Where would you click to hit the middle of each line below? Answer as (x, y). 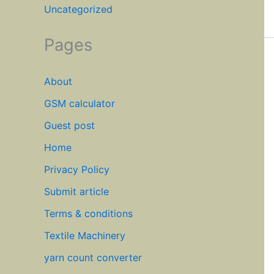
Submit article (76, 192)
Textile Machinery (85, 236)
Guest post (69, 126)
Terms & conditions (88, 214)
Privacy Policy (77, 170)
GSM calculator (80, 104)
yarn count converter (93, 258)
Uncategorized (78, 9)
